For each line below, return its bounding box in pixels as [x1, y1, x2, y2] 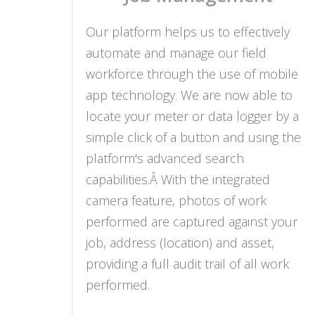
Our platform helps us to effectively [86, 23, 290, 41]
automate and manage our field [86, 44, 266, 62]
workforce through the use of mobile [86, 65, 298, 83]
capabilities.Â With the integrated [86, 171, 270, 188]
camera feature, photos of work [86, 192, 266, 210]
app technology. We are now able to [86, 86, 292, 104]
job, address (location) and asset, [86, 234, 274, 252]
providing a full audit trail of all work [86, 255, 289, 273]
